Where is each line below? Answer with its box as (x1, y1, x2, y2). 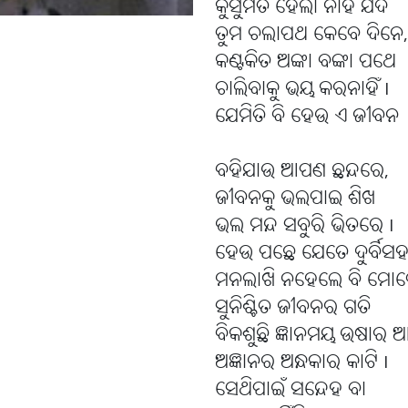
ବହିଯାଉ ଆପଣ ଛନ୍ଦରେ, (215, 158, 389, 186)
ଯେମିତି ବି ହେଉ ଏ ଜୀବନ (215, 104, 399, 131)
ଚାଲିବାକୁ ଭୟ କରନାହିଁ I (215, 76, 390, 104)
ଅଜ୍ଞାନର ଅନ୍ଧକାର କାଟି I (215, 350, 389, 377)
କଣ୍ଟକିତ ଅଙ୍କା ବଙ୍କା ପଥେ (215, 49, 396, 76)
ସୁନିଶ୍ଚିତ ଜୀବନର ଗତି (215, 295, 371, 322)
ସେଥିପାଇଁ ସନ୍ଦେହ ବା (215, 377, 366, 404)
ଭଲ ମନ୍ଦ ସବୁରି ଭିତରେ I (215, 213, 394, 240)
